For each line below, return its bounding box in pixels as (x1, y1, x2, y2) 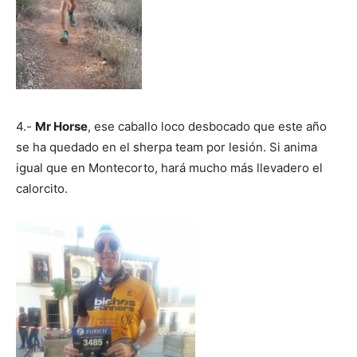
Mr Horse (35, 118, 88, 134)
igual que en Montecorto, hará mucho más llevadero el (16, 159, 323, 175)
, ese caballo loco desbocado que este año (88, 118, 327, 134)
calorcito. (16, 180, 68, 196)
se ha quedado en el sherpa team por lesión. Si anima (16, 139, 317, 155)
